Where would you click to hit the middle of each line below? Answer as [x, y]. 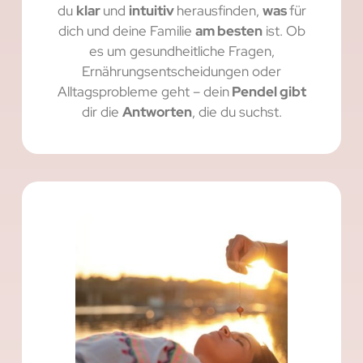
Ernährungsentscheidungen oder [181, 71]
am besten [228, 30]
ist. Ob [284, 30]
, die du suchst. [237, 111]
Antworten [157, 111]
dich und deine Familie [126, 30]
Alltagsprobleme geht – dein [143, 91]
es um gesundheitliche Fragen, [181, 51]
